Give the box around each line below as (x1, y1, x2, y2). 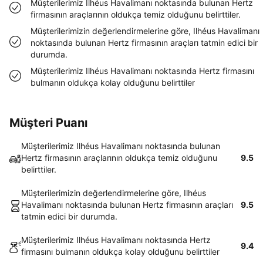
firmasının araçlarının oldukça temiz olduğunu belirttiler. (31, 9, 241, 19)
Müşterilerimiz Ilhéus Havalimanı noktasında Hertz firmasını (31, 66, 254, 76)
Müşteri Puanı (9, 116, 87, 130)
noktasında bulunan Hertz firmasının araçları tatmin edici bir (31, 38, 258, 48)
